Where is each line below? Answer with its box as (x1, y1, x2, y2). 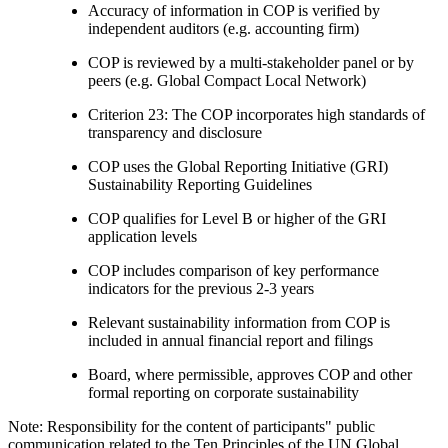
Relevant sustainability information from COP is (88, 313, 390, 331)
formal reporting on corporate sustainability (88, 383, 359, 401)
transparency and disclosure (88, 123, 262, 141)
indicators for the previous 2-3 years (88, 279, 314, 297)
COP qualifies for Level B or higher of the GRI (88, 209, 386, 227)
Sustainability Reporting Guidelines (88, 175, 312, 193)
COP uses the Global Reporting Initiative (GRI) (88, 157, 388, 175)
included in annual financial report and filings (88, 331, 373, 349)
